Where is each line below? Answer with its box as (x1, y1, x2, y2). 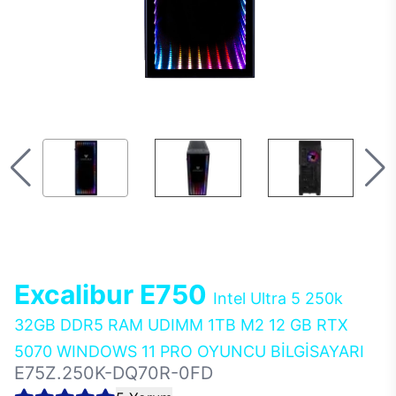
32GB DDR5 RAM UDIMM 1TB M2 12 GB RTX (14, 316, 348, 334)
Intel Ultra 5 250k (213, 289, 343, 308)
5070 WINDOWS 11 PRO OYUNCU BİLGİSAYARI (14, 342, 364, 361)
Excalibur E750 (14, 278, 213, 310)
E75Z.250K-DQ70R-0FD (14, 362, 213, 384)
